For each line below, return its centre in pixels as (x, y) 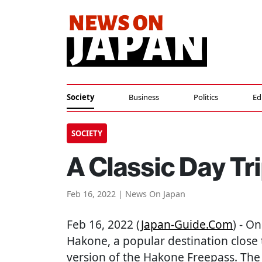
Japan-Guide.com (187, 224)
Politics (206, 97)
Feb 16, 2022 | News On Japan (126, 194)
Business (144, 97)
